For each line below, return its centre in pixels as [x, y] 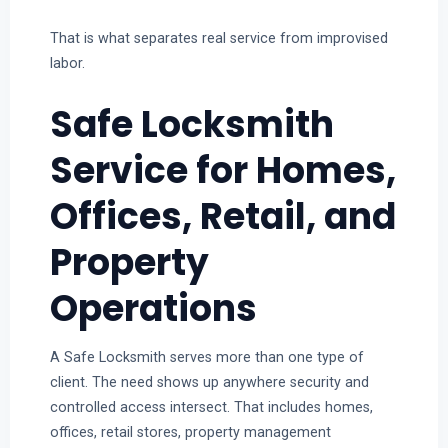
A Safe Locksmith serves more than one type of [206, 356]
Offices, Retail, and [222, 216]
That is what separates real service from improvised [218, 37]
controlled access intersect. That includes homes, [211, 406]
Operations [153, 308]
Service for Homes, [222, 170]
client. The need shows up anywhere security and [209, 381]
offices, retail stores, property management [190, 431]
